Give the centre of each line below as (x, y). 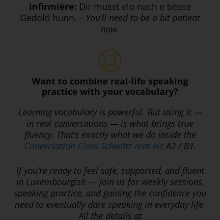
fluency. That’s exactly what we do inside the (110, 135)
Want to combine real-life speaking (110, 81)
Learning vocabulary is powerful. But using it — (110, 112)
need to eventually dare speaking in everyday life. (110, 205)
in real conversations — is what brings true (110, 124)
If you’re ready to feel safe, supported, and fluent (110, 171)
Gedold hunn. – (53, 17)
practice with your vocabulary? (110, 92)
